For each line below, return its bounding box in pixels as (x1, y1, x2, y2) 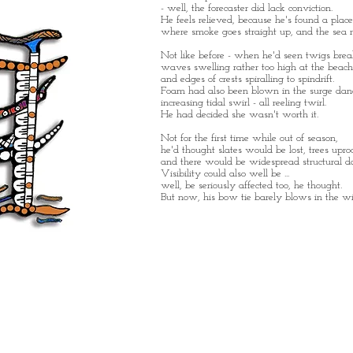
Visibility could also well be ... (161, 168, 289, 180)
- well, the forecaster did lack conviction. (161, 2, 333, 14)
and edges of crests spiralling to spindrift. (161, 73, 334, 85)
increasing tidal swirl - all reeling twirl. (161, 97, 326, 109)
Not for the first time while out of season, (161, 132, 338, 144)
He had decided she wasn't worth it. (161, 109, 318, 121)
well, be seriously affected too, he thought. (161, 180, 342, 191)
